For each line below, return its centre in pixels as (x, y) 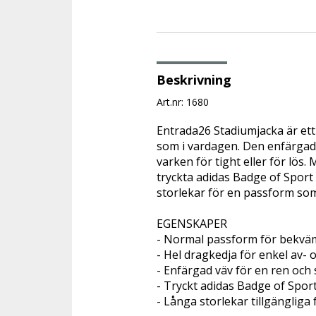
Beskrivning (194, 80)
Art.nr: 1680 (183, 102)
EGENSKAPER (192, 224)
